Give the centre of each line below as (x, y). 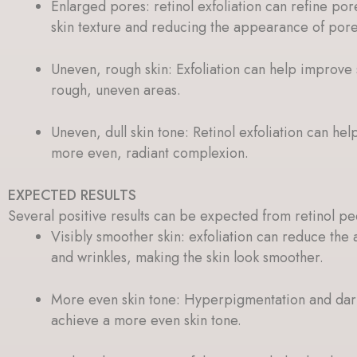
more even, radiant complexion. (150, 153)
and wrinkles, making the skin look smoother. (187, 257)
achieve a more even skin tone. (146, 320)
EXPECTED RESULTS (72, 195)
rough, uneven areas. (116, 90)
